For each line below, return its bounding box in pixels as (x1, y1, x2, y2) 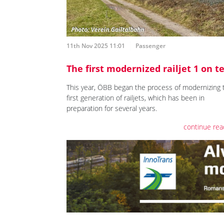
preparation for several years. (66, 103, 157, 113)
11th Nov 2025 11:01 (66, 41, 125, 50)
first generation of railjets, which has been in (66, 92, 204, 102)
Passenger (135, 41, 165, 50)
